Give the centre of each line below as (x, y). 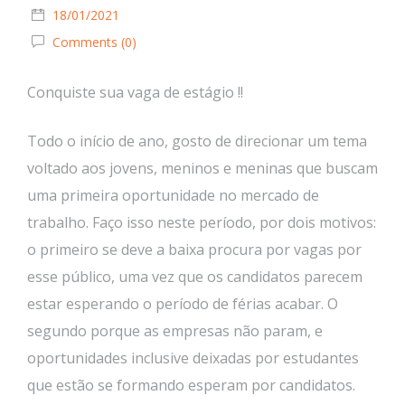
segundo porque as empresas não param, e (175, 331)
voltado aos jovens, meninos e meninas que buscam (202, 168)
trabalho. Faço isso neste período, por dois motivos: (202, 222)
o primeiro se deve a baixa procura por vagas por (194, 250)
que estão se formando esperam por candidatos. (191, 385)
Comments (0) (93, 42)
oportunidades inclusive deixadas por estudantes (193, 358)
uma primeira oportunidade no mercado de (173, 195)
